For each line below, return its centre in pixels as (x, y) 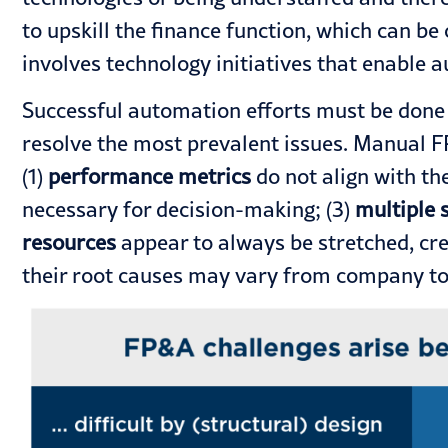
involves (64, 62)
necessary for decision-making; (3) (188, 209)
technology (158, 62)
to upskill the (86, 29)
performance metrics (149, 176)
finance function (228, 29)
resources (69, 242)
